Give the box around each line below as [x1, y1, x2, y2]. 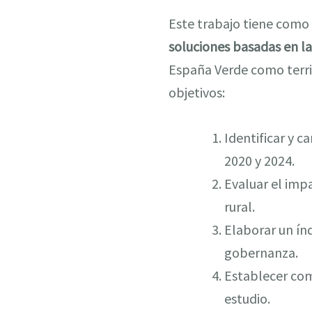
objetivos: [169, 84, 225, 102]
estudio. [224, 290, 270, 308]
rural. [224, 198, 255, 216]
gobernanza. [224, 244, 298, 262]
